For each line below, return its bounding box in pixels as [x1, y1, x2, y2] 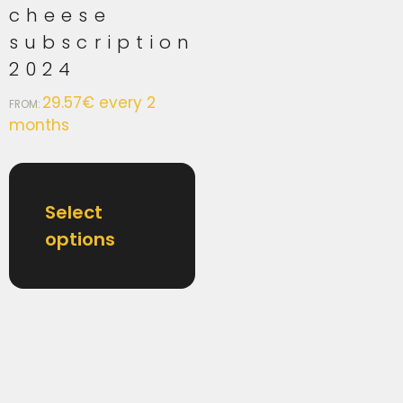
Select [45, 199, 103, 225]
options [45, 226, 115, 252]
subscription [9, 30, 196, 56]
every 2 [99, 92, 156, 114]
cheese [9, 3, 112, 29]
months [9, 114, 69, 137]
